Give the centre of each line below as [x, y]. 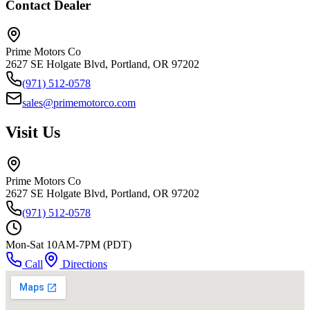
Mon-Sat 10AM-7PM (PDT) [69, 244]
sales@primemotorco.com [79, 103]
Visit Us [33, 132]
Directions [83, 264]
